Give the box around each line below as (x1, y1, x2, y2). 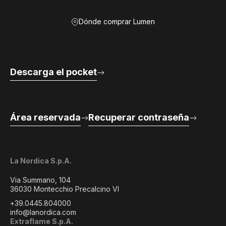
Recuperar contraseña (88, 112, 189, 123)
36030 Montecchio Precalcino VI (10, 185, 119, 193)
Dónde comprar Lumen (79, 17, 155, 26)
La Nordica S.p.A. (10, 156, 72, 165)
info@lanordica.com (10, 208, 76, 216)
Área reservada (10, 112, 81, 123)
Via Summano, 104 (10, 176, 71, 184)
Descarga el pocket (10, 67, 97, 77)
